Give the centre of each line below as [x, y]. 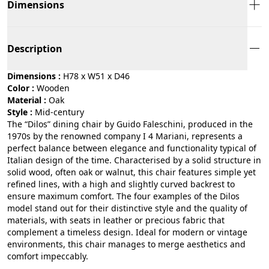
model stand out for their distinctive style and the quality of [127, 208]
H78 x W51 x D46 [96, 76]
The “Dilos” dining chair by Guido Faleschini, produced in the [130, 124]
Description [35, 48]
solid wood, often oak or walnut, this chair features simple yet [131, 172]
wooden [57, 88]
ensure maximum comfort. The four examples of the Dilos [123, 196]
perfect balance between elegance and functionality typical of [132, 148]
